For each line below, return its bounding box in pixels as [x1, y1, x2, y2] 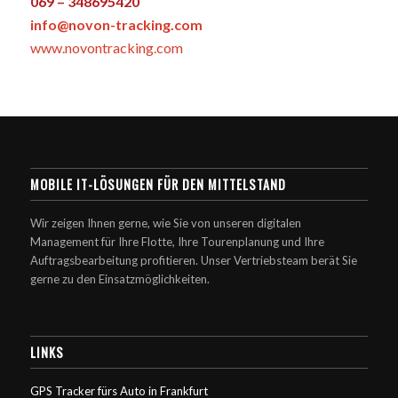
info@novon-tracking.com [29, 16, 203, 34]
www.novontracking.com [29, 39, 183, 57]
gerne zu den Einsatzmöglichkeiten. [29, 272, 210, 287]
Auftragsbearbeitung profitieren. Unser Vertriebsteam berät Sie [29, 253, 357, 268]
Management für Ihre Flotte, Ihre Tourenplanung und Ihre [29, 235, 324, 250]
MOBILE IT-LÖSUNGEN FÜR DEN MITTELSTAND [29, 175, 286, 195]
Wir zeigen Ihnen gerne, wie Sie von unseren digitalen [29, 216, 301, 231]
